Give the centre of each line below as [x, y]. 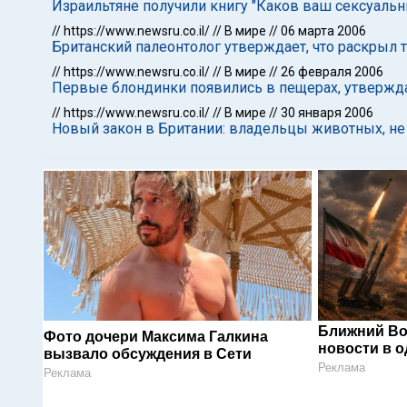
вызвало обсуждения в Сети [148, 353]
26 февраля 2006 [332, 72]
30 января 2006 [327, 113]
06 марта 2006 [323, 31]
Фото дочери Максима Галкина [156, 336]
